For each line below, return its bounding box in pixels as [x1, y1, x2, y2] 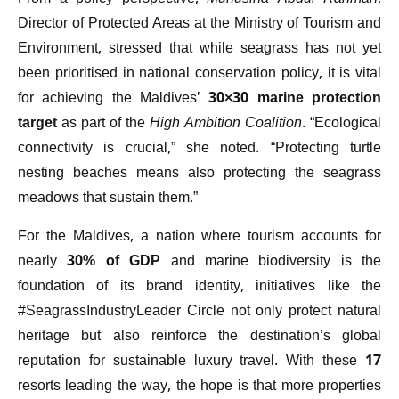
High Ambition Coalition [150, 112, 302, 137]
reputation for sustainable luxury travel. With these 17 [18, 349, 381, 374]
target [18, 112, 57, 137]
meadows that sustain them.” [18, 187, 198, 212]
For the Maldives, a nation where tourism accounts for [18, 224, 381, 249]
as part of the [57, 112, 150, 137]
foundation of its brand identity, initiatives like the [18, 274, 381, 299]
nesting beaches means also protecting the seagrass [18, 162, 381, 187]
